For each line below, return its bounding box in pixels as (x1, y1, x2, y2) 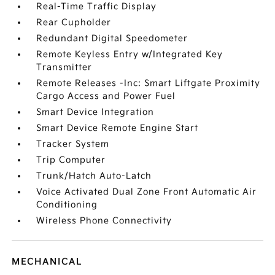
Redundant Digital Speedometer (36, 33, 188, 44)
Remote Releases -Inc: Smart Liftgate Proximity (36, 78, 261, 88)
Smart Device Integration (36, 107, 155, 117)
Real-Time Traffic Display (36, 1, 157, 12)
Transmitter (36, 62, 93, 72)
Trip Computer (36, 155, 106, 165)
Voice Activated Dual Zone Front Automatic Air (36, 187, 257, 197)
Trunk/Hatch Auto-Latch (36, 171, 152, 181)
